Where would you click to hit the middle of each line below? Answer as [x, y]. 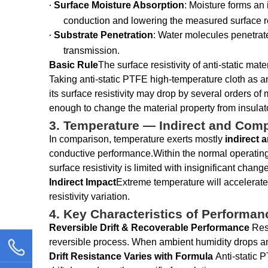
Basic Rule [74, 65]
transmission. [92, 51]
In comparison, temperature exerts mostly [137, 139]
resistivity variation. [89, 197]
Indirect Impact [83, 182]
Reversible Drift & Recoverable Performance [150, 228]
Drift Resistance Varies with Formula [132, 256]
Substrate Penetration [103, 35]
